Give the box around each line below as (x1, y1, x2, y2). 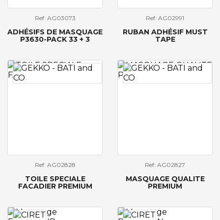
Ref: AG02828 (34, 161, 76, 168)
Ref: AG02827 (145, 161, 185, 168)
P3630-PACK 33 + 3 (20, 35, 90, 44)
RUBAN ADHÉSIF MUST (122, 27, 208, 37)
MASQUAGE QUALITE (125, 174, 205, 184)
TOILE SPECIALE (25, 174, 85, 184)
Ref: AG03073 (34, 14, 76, 22)
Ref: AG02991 (146, 14, 184, 22)
